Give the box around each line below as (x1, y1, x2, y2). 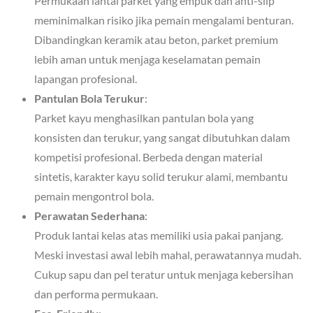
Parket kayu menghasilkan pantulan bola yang (34, 111, 254, 125)
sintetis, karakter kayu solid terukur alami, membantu (34, 170, 289, 184)
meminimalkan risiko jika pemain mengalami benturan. (34, 13, 294, 27)
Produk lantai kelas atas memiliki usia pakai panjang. (34, 228, 284, 242)
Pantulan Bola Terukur (34, 92, 145, 105)
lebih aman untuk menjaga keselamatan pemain (34, 52, 261, 66)
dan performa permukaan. (34, 287, 159, 301)
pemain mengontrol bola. (34, 189, 154, 203)
